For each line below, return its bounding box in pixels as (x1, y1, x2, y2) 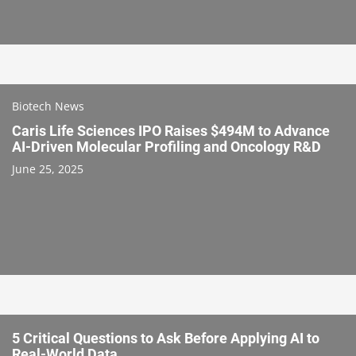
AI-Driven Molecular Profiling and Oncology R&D (12, 137, 321, 155)
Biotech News (12, 98, 84, 114)
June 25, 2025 (12, 161, 83, 176)
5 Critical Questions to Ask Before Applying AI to (12, 329, 319, 346)
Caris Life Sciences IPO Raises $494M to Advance (12, 122, 330, 139)
